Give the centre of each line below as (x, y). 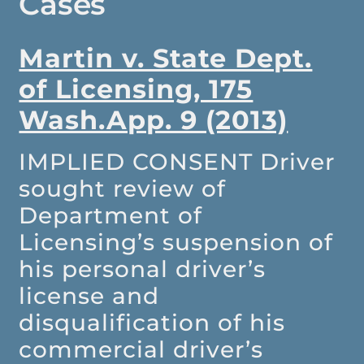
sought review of (123, 189)
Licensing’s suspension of (176, 243)
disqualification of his (152, 323)
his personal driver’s (143, 269)
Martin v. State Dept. (166, 58)
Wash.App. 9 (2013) (154, 120)
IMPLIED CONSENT (140, 162)
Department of (111, 216)
